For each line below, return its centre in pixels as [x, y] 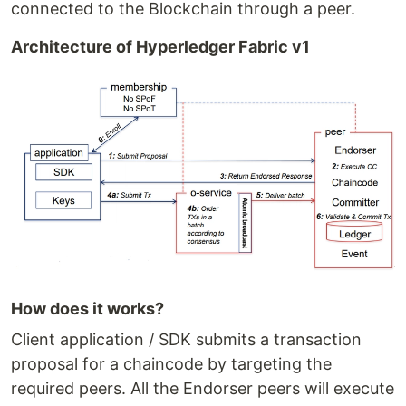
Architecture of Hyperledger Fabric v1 [160, 46]
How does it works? [87, 309]
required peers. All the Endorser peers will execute [203, 389]
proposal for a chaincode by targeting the [171, 364]
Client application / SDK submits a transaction [186, 340]
